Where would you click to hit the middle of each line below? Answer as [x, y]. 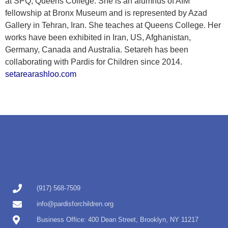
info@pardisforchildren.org [75, 204]
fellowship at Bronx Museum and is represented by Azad [106, 13]
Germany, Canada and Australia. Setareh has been [97, 50]
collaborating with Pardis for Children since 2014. [94, 62]
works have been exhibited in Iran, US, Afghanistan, [98, 37]
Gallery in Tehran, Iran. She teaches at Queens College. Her [113, 25]
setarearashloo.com [41, 74]
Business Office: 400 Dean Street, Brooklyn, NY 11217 [117, 220]
